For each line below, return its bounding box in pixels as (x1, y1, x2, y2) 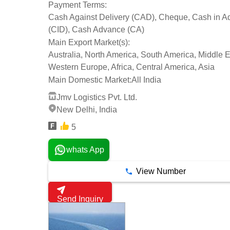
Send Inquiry (57, 194, 103, 203)
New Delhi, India (56, 105, 117, 114)
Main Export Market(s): (48, 37, 130, 47)
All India (131, 75, 161, 84)
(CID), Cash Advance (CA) (48, 25, 144, 34)
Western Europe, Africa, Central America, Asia (48, 62, 215, 71)
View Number (136, 167, 186, 176)
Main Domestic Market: (48, 75, 131, 84)
